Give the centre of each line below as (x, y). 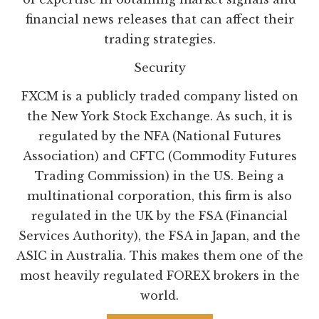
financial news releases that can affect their (159, 20)
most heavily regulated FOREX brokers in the (159, 276)
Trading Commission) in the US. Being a (159, 176)
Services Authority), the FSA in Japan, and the (159, 236)
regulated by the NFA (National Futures (159, 136)
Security (159, 68)
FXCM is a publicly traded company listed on (159, 96)
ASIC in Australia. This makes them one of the (159, 256)
